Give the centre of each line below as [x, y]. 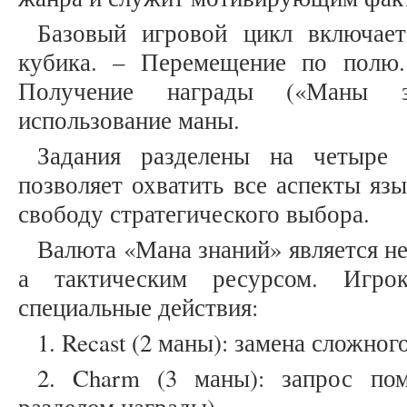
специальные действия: [138, 308]
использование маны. [129, 120]
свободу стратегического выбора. [194, 214]
